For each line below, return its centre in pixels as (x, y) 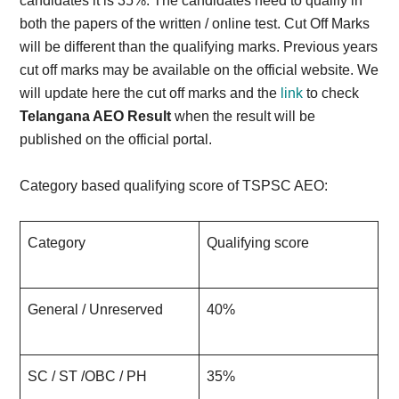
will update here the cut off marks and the (151, 93)
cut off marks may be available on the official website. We (199, 70)
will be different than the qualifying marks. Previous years (199, 47)
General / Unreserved (96, 309)
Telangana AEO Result (98, 116)
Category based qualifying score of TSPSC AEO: (174, 186)
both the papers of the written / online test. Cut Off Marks (195, 24)
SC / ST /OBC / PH (88, 376)
